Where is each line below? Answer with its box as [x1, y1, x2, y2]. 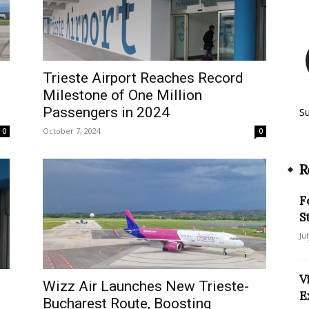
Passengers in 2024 [43, 104, 170, 121]
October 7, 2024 [43, 126, 101, 136]
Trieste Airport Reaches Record [43, 70, 243, 86]
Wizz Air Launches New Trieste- [43, 278, 249, 295]
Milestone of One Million [43, 87, 202, 103]
